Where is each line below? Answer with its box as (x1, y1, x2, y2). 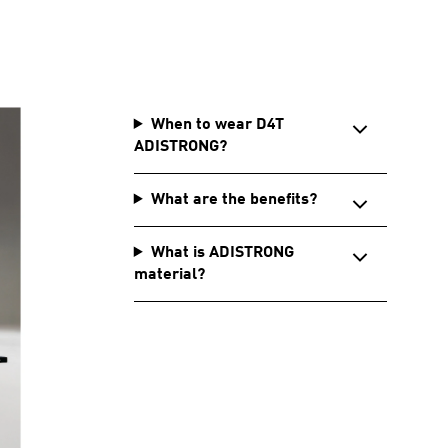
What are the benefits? (150, 192, 317, 208)
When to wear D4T (150, 117, 284, 133)
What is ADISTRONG (150, 245, 294, 261)
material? (133, 267, 205, 283)
